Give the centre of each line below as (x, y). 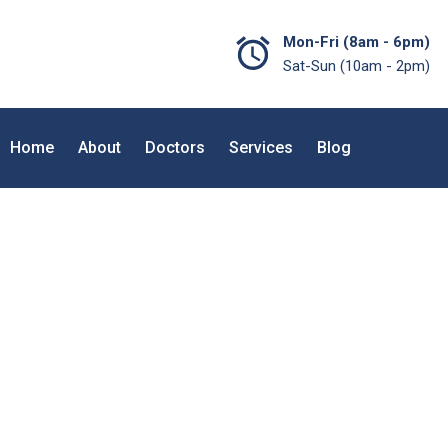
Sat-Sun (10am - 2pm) (356, 66)
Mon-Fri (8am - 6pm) (356, 42)
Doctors (175, 147)
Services (261, 147)
